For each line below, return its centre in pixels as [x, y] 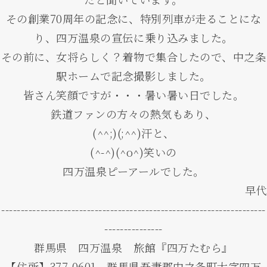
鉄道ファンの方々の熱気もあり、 [133, 114]
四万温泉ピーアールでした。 [133, 171]
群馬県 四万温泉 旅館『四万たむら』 [133, 247]
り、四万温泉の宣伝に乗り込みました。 [133, 37]
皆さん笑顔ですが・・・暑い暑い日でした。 [133, 94]
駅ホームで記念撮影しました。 [133, 75]
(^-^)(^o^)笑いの [133, 152]
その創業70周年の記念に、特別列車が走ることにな [133, 18]
